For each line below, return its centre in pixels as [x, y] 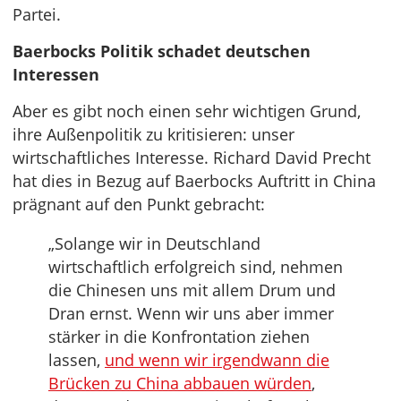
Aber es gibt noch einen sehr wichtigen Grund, [187, 111]
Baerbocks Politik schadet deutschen [162, 51]
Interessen [56, 75]
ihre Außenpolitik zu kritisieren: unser [154, 135]
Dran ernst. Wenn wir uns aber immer [191, 314]
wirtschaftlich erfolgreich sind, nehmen [196, 267]
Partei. [37, 15]
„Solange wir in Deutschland [154, 244]
